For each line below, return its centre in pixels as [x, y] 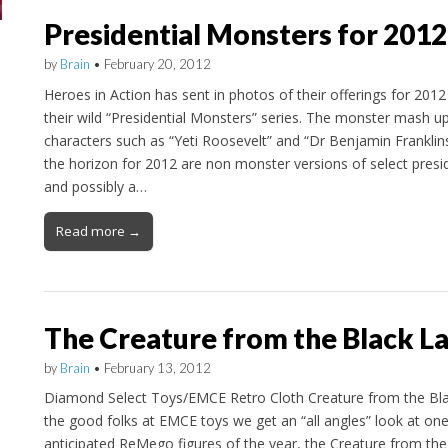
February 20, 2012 [157, 63]
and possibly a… [95, 186]
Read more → [98, 230]
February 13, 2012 [157, 367]
